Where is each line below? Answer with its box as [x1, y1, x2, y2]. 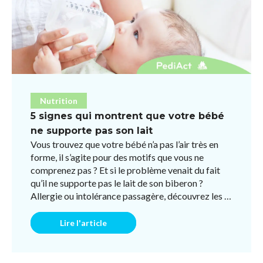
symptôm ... [31, 203, 76, 214]
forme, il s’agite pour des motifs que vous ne [31, 151, 204, 163]
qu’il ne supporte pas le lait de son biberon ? [31, 177, 203, 188]
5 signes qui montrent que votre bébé [31, 110, 224, 122]
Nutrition [40, 95, 77, 106]
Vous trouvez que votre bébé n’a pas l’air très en [31, 138, 218, 150]
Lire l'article [60, 217, 107, 228]
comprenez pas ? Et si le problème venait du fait [31, 164, 220, 176]
